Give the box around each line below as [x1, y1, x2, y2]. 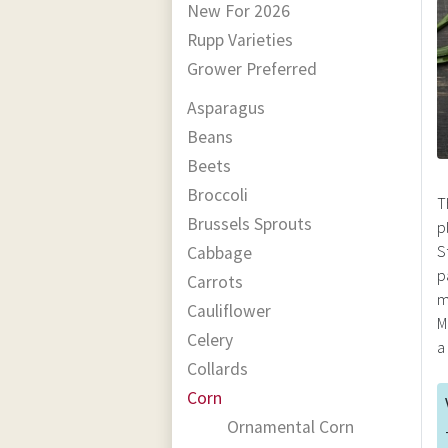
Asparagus [187, 96, 265, 119]
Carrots [187, 270, 243, 293]
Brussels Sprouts [187, 212, 312, 235]
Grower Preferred [187, 57, 317, 80]
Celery [187, 328, 233, 351]
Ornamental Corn [227, 415, 354, 438]
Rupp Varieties [187, 28, 293, 51]
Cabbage [187, 241, 252, 264]
